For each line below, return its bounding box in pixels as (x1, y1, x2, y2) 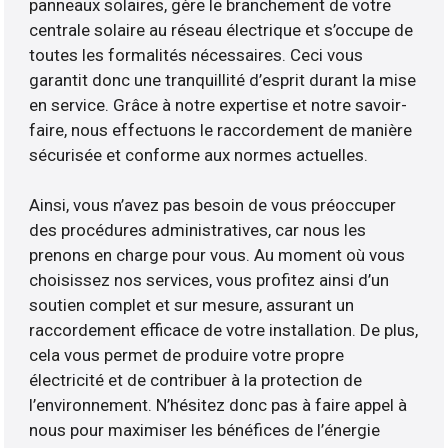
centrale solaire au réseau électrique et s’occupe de (29, 20, 414, 41)
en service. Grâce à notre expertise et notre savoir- (29, 95, 408, 116)
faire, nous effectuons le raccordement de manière (29, 120, 413, 141)
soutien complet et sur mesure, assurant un (29, 295, 355, 316)
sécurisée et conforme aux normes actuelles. (29, 145, 369, 166)
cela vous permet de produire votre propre (29, 345, 345, 366)
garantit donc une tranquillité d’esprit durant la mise (29, 70, 417, 91)
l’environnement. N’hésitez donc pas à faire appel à (29, 395, 408, 416)
